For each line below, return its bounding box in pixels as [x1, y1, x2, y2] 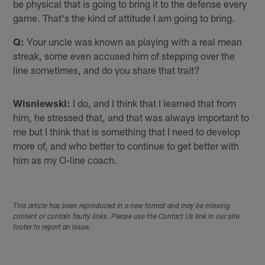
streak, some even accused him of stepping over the [13, 49, 235, 62]
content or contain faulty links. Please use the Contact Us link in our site [13, 213, 240, 221]
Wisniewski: [13, 96, 71, 109]
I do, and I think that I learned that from [70, 96, 237, 109]
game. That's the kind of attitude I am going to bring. [13, 11, 235, 24]
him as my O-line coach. [13, 153, 118, 166]
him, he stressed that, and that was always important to [13, 111, 250, 123]
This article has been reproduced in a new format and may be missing [13, 202, 231, 210]
